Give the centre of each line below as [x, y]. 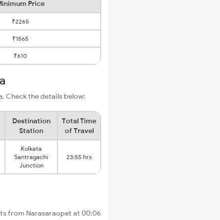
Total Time [79, 121]
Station [31, 131]
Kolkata [31, 149]
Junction [31, 165]
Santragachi [31, 157]
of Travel [79, 131]
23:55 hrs [79, 157]
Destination [31, 121]
